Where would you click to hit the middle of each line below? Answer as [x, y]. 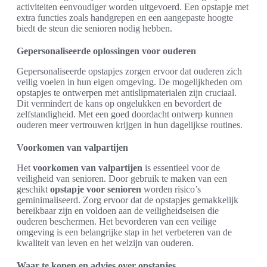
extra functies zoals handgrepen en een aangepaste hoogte [125, 18]
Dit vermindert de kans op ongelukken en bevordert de [119, 103]
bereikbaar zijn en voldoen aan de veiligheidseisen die [118, 211]
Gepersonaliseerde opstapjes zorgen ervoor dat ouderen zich [129, 71]
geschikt [33, 189]
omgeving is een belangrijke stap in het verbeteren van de [124, 232]
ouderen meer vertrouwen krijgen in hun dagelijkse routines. [130, 125]
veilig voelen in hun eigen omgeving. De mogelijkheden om [129, 82]
